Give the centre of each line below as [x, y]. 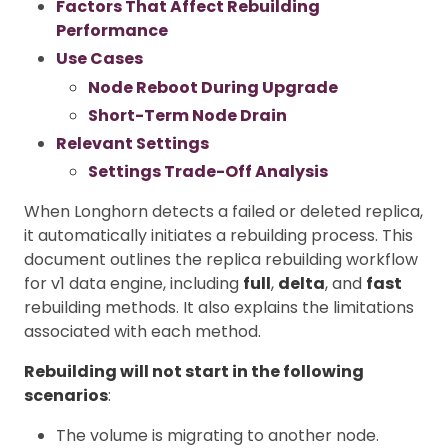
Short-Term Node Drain [187, 115]
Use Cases [99, 58]
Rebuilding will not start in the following [194, 372]
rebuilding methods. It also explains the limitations [219, 308]
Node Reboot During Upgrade [213, 87]
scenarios [66, 396]
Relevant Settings [132, 143]
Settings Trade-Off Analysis [208, 172]
